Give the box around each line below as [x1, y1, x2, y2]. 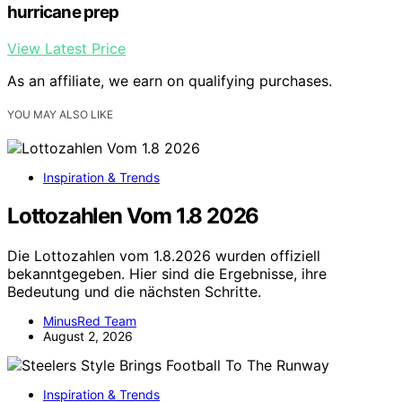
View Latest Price [7, 39, 126, 58]
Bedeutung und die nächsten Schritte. [7, 282, 261, 301]
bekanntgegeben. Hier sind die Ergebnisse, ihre [7, 264, 327, 283]
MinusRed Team [43, 312, 136, 328]
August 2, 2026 [43, 328, 133, 344]
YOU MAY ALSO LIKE [7, 108, 113, 122]
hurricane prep [7, 2, 118, 23]
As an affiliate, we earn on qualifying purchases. [7, 72, 332, 91]
